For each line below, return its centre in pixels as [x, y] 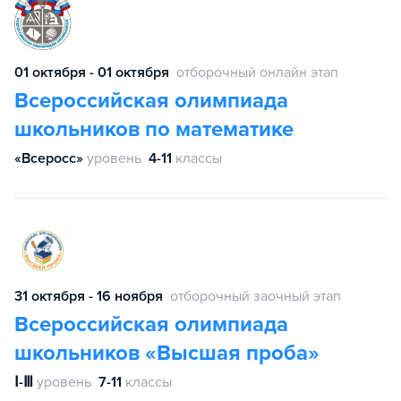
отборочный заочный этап [256, 297]
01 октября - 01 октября [92, 72]
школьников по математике [154, 129]
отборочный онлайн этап [257, 72]
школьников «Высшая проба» [167, 354]
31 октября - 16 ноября [89, 297]
